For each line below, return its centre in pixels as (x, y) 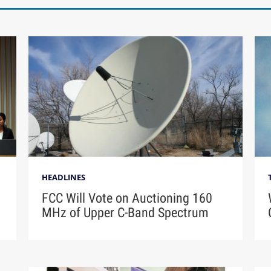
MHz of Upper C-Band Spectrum (126, 213)
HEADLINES (64, 178)
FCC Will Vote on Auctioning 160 (127, 198)
